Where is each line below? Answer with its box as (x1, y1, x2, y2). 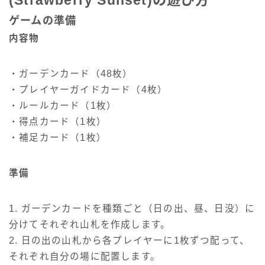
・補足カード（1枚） (9, 132, 106, 143)
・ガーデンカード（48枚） (9, 69, 133, 79)
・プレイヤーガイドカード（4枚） (9, 85, 168, 95)
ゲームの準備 (9, 15, 77, 27)
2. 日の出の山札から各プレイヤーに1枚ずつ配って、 (9, 235, 250, 246)
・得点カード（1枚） (9, 117, 106, 127)
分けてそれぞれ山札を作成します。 (9, 219, 171, 230)
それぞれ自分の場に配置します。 (9, 251, 160, 262)
